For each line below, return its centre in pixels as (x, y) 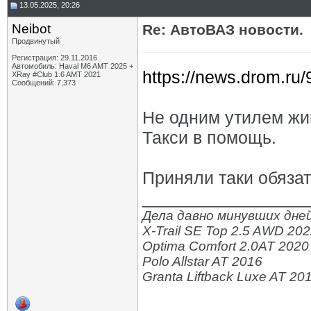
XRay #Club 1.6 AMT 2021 (56, 74)
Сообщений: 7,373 (44, 83)
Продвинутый (36, 41)
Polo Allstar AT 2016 (202, 261)
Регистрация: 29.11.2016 (54, 58)
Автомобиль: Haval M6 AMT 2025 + (73, 66)
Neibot (31, 29)
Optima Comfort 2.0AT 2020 (226, 246)
